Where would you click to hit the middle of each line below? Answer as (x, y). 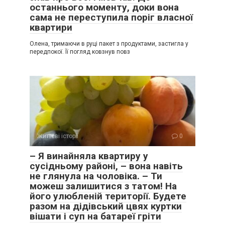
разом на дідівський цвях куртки (106, 206)
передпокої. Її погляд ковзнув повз (80, 51)
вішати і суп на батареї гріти (95, 216)
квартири (51, 27)
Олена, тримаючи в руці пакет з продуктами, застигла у (109, 43)
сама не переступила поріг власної (111, 17)
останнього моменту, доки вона (104, 7)
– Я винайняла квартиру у (89, 156)
